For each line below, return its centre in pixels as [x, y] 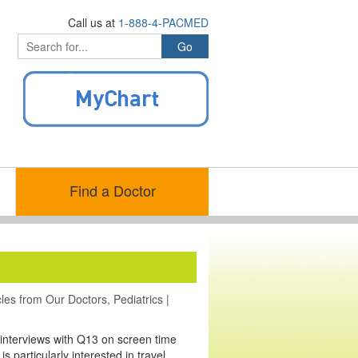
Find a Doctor [112, 190]
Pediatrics [138, 299]
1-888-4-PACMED [163, 22]
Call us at [93, 22]
